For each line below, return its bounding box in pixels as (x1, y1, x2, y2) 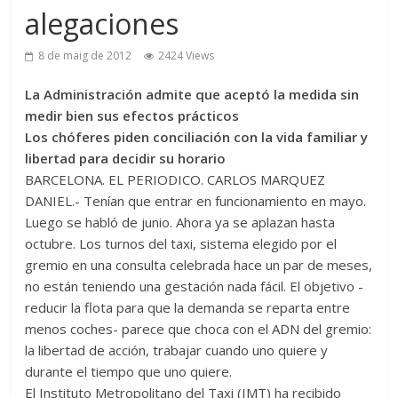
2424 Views (158, 48, 215, 63)
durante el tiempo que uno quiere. (25, 362, 233, 380)
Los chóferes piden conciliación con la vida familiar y (25, 128, 369, 146)
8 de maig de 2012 (38, 48, 132, 63)
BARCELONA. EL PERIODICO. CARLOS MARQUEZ (25, 171, 326, 188)
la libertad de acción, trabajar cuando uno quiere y (25, 341, 329, 359)
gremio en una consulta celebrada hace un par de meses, (25, 256, 373, 274)
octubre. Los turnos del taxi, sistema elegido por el (25, 235, 338, 252)
